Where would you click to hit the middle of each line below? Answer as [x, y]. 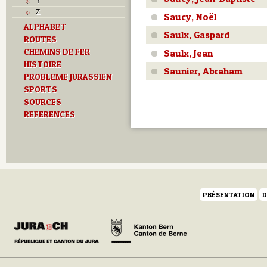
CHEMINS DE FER [57, 52]
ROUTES [40, 39]
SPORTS [41, 89]
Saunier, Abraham [203, 71]
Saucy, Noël [190, 16]
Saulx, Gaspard [197, 35]
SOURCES [43, 102]
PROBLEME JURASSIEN [68, 77]
